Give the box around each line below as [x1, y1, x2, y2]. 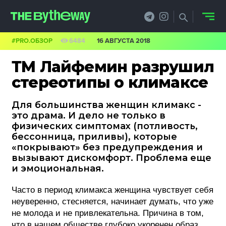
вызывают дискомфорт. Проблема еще [12, 152, 211, 163]
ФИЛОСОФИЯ [72, 119, 154, 134]
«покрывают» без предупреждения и [12, 142, 203, 153]
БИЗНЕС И [83, 160, 143, 175]
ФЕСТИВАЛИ [75, 202, 151, 216]
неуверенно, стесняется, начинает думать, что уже [12, 197, 213, 206]
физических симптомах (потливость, [12, 121, 198, 132]
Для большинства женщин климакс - [12, 99, 201, 110]
